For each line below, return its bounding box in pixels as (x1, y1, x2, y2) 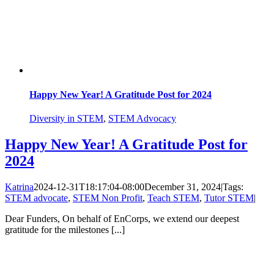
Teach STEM (147, 192, 199, 203)
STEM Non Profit (73, 192, 143, 203)
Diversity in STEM (29, 113, 103, 124)
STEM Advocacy (108, 113, 176, 124)
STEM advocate (5, 192, 68, 203)
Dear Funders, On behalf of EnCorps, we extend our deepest (5, 213, 239, 224)
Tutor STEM (204, 192, 254, 203)
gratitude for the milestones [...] (5, 224, 125, 235)
